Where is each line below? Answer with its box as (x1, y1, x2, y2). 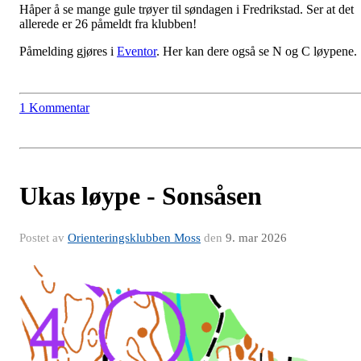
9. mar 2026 (226, 231, 287, 245)
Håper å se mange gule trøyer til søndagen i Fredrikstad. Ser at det (19, 2, 354, 17)
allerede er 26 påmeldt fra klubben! (19, 17, 197, 31)
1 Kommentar (19, 101, 89, 115)
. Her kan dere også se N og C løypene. (156, 44, 357, 59)
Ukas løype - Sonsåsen (19, 181, 262, 211)
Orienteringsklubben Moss (68, 231, 201, 245)
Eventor (117, 44, 156, 59)
